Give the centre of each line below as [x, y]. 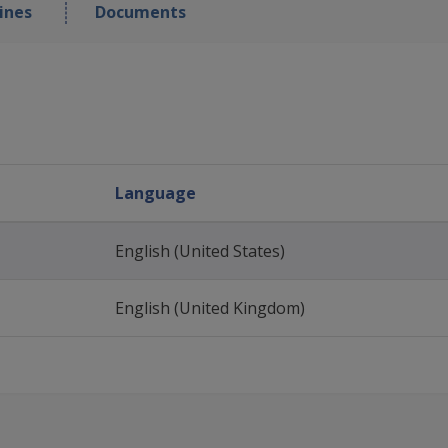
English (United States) [200, 251]
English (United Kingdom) [210, 308]
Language [156, 193]
